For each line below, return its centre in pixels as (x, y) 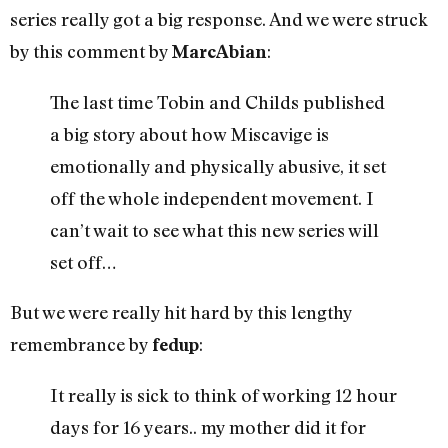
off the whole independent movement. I (212, 198)
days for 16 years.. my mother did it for (208, 427)
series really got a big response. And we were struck (219, 19)
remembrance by (81, 344)
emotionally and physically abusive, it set (218, 166)
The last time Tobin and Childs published (217, 102)
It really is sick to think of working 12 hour (223, 395)
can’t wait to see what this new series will (214, 230)
